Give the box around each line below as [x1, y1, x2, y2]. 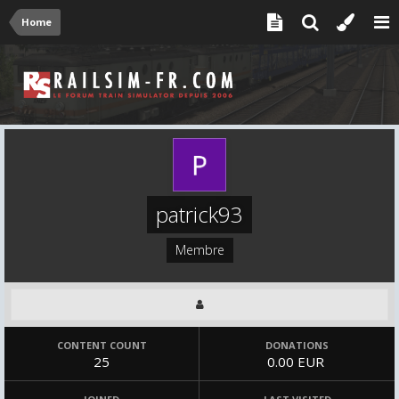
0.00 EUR [266, 353, 328, 370]
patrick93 [156, 199, 243, 229]
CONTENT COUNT [56, 338, 147, 352]
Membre [175, 241, 224, 258]
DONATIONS [265, 338, 329, 352]
